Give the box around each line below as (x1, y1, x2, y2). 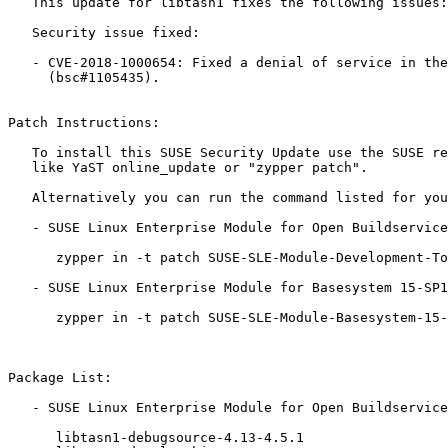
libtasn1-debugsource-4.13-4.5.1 (8, 430, 56, 446)
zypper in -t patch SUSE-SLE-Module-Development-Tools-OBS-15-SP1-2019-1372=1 (8, 250, 56, 266)
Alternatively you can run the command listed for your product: (8, 190, 32, 206)
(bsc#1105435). (8, 70, 48, 86)
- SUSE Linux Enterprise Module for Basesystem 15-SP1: (8, 280, 32, 296)
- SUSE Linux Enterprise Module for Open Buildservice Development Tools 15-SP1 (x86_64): (8, 400, 32, 416)
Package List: (8, 370, 112, 386)
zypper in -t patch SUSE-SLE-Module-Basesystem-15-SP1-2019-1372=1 (8, 310, 56, 326)
